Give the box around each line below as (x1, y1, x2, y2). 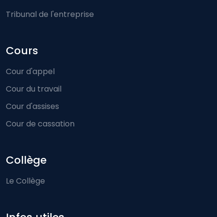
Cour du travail (6, 83, 62, 95)
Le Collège (6, 175, 45, 187)
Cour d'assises (6, 101, 59, 112)
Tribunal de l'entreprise (6, 9, 94, 20)
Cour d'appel (6, 66, 55, 77)
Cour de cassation (6, 118, 75, 130)
